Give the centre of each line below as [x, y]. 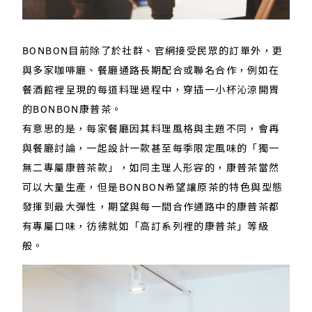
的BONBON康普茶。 [72, 108]
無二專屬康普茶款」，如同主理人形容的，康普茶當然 [151, 167]
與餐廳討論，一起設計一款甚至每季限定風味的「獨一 [151, 147]
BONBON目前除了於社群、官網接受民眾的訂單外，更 [153, 50]
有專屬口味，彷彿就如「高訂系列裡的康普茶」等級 [146, 225]
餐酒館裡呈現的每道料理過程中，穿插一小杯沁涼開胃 [151, 89]
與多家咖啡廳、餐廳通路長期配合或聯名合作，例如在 [151, 69]
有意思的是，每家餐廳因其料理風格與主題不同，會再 [151, 128]
